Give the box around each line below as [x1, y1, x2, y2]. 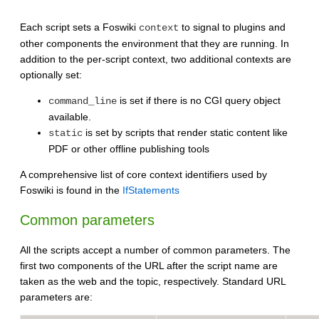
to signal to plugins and [179, 21, 286, 33]
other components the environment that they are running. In [20, 37, 289, 49]
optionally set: [20, 68, 82, 80]
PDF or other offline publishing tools [48, 142, 209, 155]
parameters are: [20, 291, 93, 303]
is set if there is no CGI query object [117, 94, 281, 106]
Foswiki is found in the [20, 184, 122, 196]
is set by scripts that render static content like [83, 126, 288, 138]
